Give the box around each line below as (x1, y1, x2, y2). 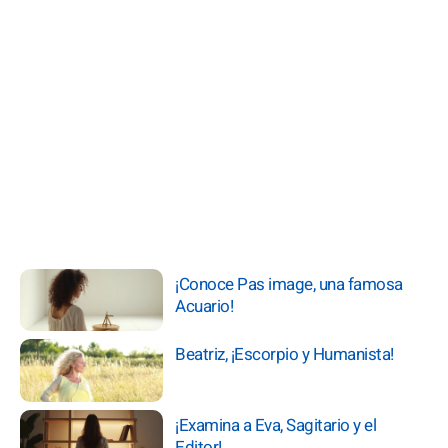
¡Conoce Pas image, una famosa (175, 272, 403, 297)
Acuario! (175, 294, 234, 319)
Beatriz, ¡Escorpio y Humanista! (175, 342, 394, 368)
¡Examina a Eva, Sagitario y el (175, 412, 377, 438)
